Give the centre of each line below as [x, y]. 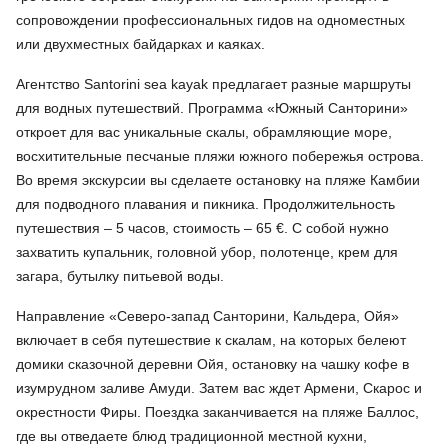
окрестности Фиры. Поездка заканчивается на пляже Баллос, [217, 411]
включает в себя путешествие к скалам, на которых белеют [211, 339]
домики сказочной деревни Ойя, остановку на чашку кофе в [212, 363]
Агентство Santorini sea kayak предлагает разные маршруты [213, 83]
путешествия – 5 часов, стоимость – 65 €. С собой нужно [202, 227]
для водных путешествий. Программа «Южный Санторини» [212, 107]
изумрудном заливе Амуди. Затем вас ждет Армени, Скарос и [219, 387]
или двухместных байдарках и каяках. [140, 43]
